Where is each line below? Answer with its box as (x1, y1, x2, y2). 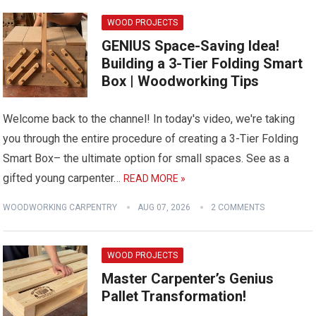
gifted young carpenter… (3, 171, 124, 185)
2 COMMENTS (211, 202, 265, 212)
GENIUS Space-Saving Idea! (102, 37, 280, 54)
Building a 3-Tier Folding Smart (102, 55, 303, 72)
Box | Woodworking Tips (102, 73, 260, 90)
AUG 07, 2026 (138, 202, 191, 212)
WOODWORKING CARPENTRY (3, 202, 118, 212)
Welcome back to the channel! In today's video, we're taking (3, 112, 296, 126)
